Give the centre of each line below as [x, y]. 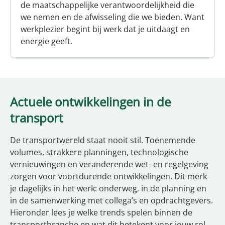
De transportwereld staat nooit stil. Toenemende [103, 140]
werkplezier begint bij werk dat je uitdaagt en [105, 29]
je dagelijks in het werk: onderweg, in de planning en [108, 189]
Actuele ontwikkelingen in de [90, 102]
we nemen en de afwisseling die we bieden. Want [113, 17]
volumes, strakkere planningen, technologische [99, 152]
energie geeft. [46, 41]
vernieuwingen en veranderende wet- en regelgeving [109, 164]
